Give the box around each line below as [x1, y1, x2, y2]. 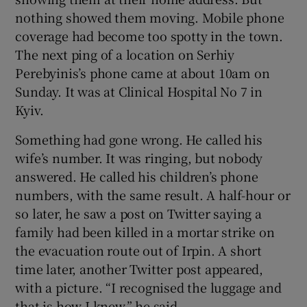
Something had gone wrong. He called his [15, 130, 262, 148]
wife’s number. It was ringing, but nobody [15, 148, 263, 167]
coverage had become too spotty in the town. [15, 26, 283, 45]
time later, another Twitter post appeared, [15, 259, 264, 278]
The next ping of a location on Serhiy [15, 45, 235, 63]
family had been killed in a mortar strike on [15, 222, 275, 241]
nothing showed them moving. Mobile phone [15, 8, 284, 26]
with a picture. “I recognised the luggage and [15, 278, 282, 296]
